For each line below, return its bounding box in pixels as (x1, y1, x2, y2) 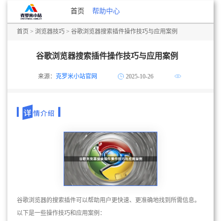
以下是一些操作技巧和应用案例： (17, 210, 106, 217)
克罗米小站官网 (55, 73, 97, 80)
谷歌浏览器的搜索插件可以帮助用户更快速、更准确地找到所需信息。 (17, 197, 200, 204)
